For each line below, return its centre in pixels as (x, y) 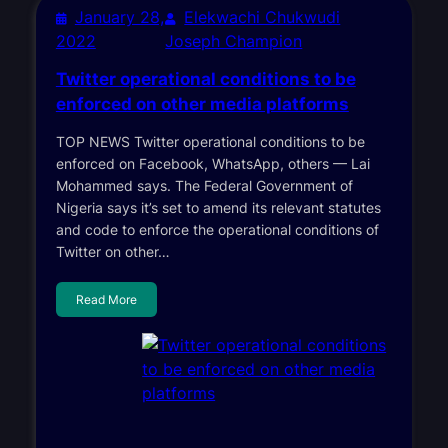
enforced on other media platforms (202, 103)
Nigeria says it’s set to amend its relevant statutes (218, 207)
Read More (106, 299)
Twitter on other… (112, 251)
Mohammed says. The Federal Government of (204, 185)
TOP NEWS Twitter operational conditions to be (210, 141)
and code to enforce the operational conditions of (217, 229)
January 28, (119, 16)
